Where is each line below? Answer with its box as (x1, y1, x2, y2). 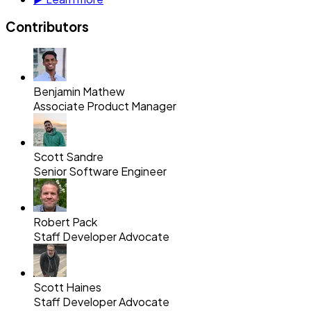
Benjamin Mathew (33, 83, 125, 99)
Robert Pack (33, 214, 97, 229)
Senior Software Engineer (33, 163, 167, 178)
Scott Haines (33, 279, 101, 294)
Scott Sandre (33, 149, 103, 164)
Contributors (6, 19, 89, 35)
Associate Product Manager (33, 98, 176, 113)
